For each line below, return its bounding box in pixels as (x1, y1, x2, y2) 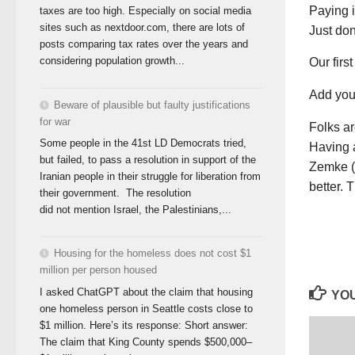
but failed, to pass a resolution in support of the (40, 154, 256, 166)
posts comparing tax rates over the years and (40, 38, 248, 51)
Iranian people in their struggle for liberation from (40, 170, 261, 183)
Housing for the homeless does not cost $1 (54, 247, 251, 260)
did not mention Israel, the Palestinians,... (40, 204, 231, 216)
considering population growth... (40, 55, 185, 67)
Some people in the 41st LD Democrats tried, (40, 137, 246, 150)
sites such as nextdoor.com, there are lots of (40, 21, 245, 34)
